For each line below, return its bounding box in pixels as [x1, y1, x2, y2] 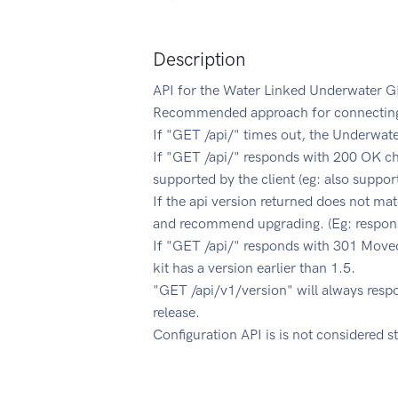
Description [153, 47, 246, 70]
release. [153, 303, 200, 321]
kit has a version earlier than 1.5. [153, 259, 355, 276]
